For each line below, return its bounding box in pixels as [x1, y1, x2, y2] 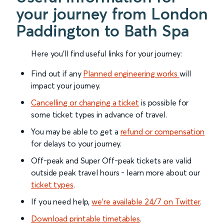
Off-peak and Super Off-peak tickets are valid [31, 155, 191, 166]
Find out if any [31, 68, 83, 79]
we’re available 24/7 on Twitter [91, 196, 200, 207]
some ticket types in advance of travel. [31, 109, 167, 120]
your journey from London [16, 4, 208, 24]
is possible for [138, 97, 189, 108]
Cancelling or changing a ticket [31, 97, 139, 108]
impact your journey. [31, 80, 100, 91]
